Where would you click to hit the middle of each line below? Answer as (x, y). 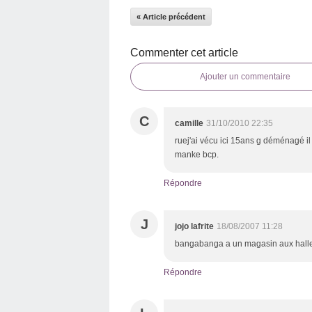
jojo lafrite (194, 226)
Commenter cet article (184, 53)
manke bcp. (197, 155)
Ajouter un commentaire (245, 77)
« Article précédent (171, 17)
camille (189, 123)
